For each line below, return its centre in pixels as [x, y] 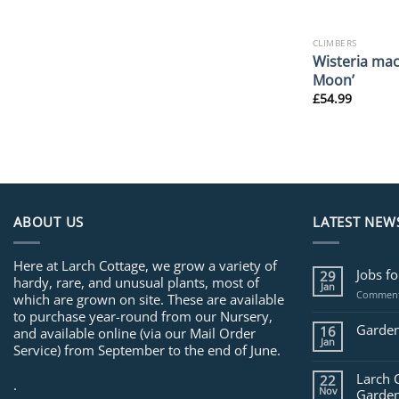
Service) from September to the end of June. [147, 350]
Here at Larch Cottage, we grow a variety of [145, 265]
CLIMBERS [334, 43]
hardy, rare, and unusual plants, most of [136, 282]
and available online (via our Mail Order [134, 333]
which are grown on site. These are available [149, 299]
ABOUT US [49, 221]
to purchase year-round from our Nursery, [143, 316]
